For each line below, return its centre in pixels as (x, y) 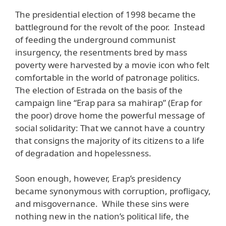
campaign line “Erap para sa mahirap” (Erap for (109, 102)
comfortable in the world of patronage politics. (107, 77)
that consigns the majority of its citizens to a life (110, 140)
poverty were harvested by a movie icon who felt (112, 65)
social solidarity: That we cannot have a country (110, 128)
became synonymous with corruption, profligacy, (113, 191)
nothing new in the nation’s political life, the (102, 216)
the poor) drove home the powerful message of (110, 115)
